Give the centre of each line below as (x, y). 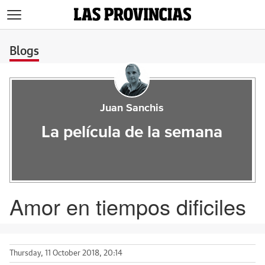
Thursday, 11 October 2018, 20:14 (66, 253)
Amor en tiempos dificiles (128, 206)
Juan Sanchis (132, 108)
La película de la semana (132, 132)
